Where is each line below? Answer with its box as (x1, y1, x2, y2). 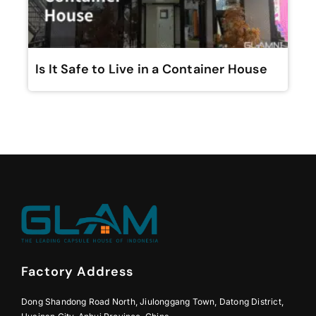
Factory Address (21, 263, 133, 281)
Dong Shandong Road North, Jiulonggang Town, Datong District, (21, 296, 284, 308)
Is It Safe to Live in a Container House (35, 61, 267, 78)
